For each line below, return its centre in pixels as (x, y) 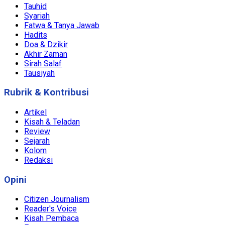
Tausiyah (39, 73)
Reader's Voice (50, 209)
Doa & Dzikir (46, 44)
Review (37, 131)
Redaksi (38, 160)
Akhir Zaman (46, 54)
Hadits (36, 35)
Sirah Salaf (43, 63)
